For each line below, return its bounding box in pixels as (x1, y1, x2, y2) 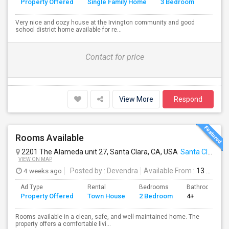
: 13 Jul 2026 (192, 167, 206, 175)
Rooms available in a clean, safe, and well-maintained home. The (15, 213, 199, 220)
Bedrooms (139, 184, 169, 191)
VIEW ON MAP (18, 156, 52, 162)
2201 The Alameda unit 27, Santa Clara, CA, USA (20, 148, 178, 156)
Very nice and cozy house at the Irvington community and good (15, 19, 195, 26)
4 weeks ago (22, 167, 62, 175)
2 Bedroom (139, 192, 173, 200)
